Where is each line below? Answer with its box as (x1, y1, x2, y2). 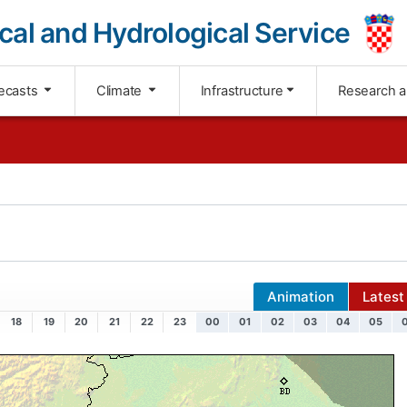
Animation (267, 288, 334, 306)
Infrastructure (200, 83, 283, 100)
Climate (95, 83, 146, 100)
